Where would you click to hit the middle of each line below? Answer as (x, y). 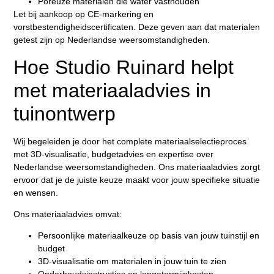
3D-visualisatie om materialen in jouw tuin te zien (132, 261)
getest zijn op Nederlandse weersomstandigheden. (112, 40)
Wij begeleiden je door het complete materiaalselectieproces (130, 141)
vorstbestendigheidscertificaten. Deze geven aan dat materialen (137, 27)
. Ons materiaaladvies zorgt (207, 167)
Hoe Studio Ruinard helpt (124, 67)
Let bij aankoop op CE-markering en (84, 14)
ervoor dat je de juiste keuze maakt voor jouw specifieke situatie (137, 180)
